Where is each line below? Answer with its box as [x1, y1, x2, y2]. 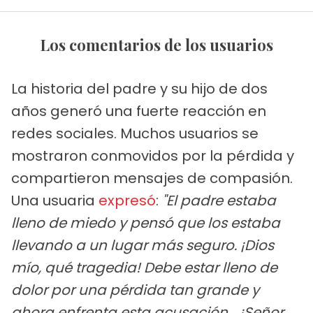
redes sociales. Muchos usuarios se [11, 124, 259, 144]
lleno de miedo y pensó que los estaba [11, 213, 280, 233]
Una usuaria [11, 191, 99, 211]
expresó [99, 191, 156, 211]
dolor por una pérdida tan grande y [11, 280, 259, 300]
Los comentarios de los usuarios [49, 34, 273, 56]
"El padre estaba [159, 191, 276, 211]
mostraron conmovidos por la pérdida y [11, 146, 294, 166]
